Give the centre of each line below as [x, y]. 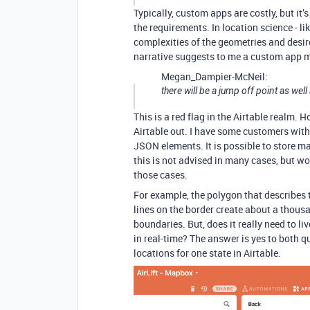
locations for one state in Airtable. [207, 253]
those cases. [161, 175]
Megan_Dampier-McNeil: [215, 76]
